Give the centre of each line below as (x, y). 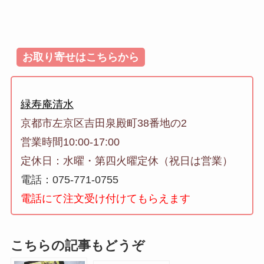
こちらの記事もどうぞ (77, 245)
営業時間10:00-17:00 (70, 142)
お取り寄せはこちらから (80, 57)
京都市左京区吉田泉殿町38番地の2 (103, 123)
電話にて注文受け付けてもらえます (105, 198)
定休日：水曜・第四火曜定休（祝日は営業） (126, 161)
